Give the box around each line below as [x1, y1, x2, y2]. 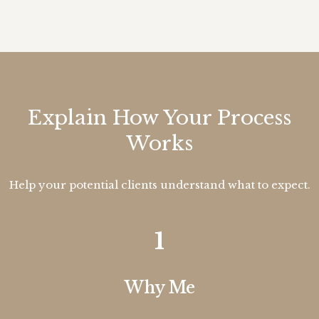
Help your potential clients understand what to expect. [9, 178, 310, 192]
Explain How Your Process [28, 105, 291, 131]
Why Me [124, 278, 195, 298]
